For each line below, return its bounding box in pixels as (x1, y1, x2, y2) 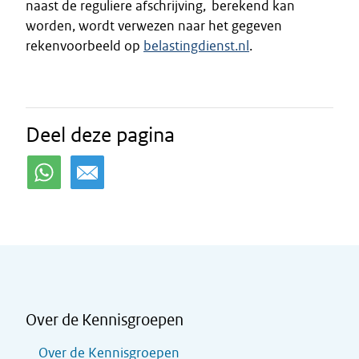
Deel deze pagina (26, 122, 175, 147)
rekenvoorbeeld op (26, 37, 143, 54)
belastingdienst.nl (143, 37, 249, 54)
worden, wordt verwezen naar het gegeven (26, 17, 282, 34)
